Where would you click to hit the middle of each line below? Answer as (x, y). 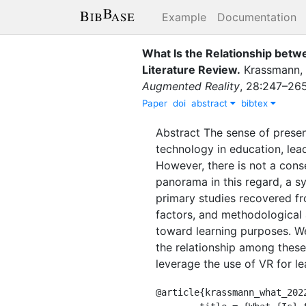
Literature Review (190, 69)
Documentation (257, 17)
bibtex (256, 103)
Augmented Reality (191, 86)
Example (184, 17)
